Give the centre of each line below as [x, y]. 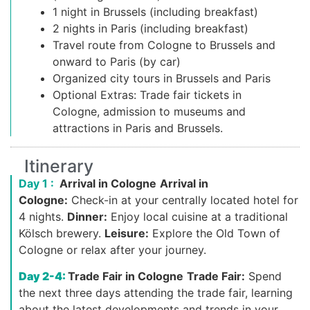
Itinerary [59, 166]
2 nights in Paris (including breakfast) [151, 28]
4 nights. [41, 216]
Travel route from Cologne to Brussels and [164, 45]
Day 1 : [38, 183]
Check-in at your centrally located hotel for [183, 200]
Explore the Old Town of [215, 233]
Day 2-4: [43, 276]
